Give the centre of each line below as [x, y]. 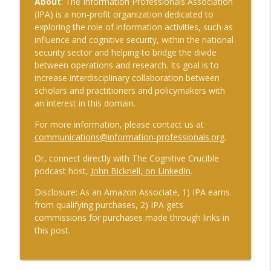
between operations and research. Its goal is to [126, 65]
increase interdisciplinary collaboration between [127, 77]
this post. [52, 230]
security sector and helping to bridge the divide [125, 52]
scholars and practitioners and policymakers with [129, 90]
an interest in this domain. [85, 103]
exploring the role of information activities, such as [133, 27]
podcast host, [62, 171]
